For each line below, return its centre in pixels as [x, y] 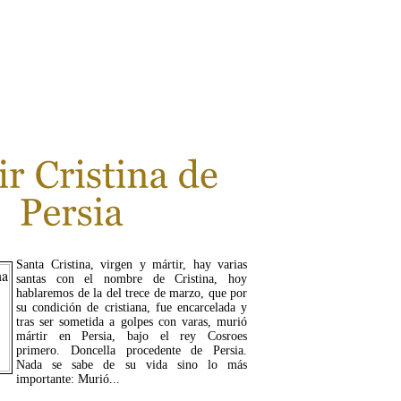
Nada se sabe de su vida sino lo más [132, 365]
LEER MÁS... [72, 97]
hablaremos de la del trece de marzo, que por [132, 294]
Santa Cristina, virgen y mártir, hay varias [132, 265]
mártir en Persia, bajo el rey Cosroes [132, 337]
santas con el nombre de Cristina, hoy [132, 279]
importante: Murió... [68, 380]
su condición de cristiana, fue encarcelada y [132, 308]
